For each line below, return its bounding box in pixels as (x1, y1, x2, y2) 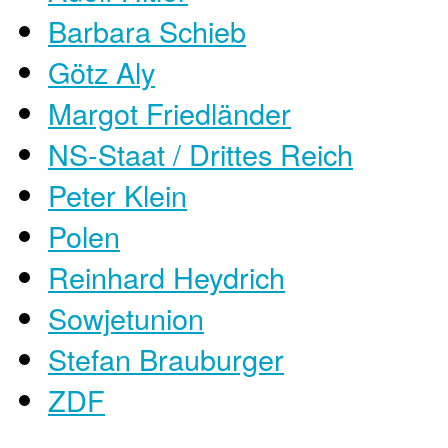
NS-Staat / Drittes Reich (48, 132, 353, 174)
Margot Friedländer (48, 91, 291, 133)
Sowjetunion (48, 296, 204, 338)
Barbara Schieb (48, 9, 246, 51)
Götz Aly (48, 50, 155, 92)
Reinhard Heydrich (48, 255, 285, 297)
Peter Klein (48, 173, 187, 215)
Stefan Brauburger (48, 337, 284, 379)
